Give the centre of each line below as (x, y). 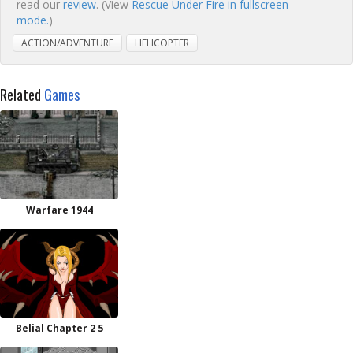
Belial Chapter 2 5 (59, 328)
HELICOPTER (162, 43)
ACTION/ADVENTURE (67, 43)
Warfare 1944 (59, 210)
